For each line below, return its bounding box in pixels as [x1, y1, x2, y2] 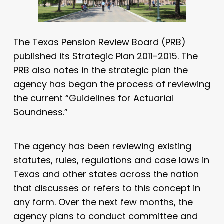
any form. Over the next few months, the [13, 195, 193, 208]
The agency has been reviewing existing [13, 139, 191, 152]
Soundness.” [13, 105, 68, 118]
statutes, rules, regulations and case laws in [13, 153, 209, 166]
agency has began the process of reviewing [13, 77, 210, 90]
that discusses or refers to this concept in [13, 181, 200, 194]
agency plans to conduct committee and [13, 209, 198, 222]
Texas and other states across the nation [13, 167, 199, 180]
